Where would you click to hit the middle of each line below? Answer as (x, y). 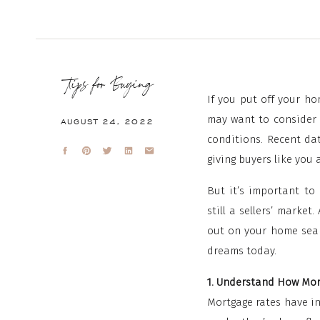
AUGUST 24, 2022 (107, 121)
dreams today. (242, 251)
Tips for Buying (107, 85)
